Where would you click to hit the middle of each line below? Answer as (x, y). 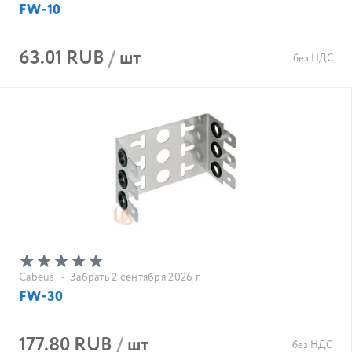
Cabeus (37, 277)
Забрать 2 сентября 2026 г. (136, 277)
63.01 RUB (62, 59)
